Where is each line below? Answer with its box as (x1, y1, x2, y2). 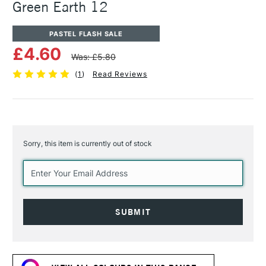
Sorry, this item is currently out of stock (23, 139, 152, 148)
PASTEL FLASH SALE (49, 29, 123, 38)
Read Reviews (92, 69, 147, 79)
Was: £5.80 (71, 52, 116, 62)
